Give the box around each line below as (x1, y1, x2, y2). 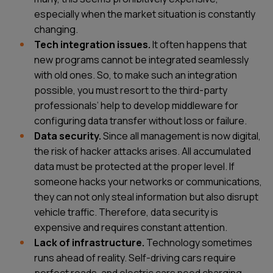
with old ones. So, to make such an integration (34, 68, 237, 82)
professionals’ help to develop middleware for (34, 98, 238, 112)
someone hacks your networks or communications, (34, 174, 262, 188)
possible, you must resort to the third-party (34, 83, 227, 97)
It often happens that (151, 37, 247, 51)
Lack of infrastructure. (34, 235, 144, 249)
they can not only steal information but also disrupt (34, 190, 258, 204)
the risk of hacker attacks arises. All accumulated (34, 144, 251, 158)
